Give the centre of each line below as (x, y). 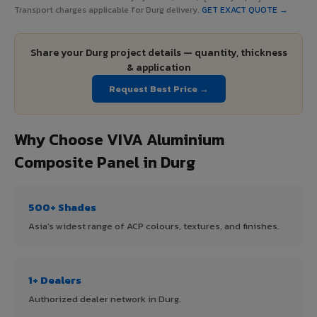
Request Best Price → (158, 88)
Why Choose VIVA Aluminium (119, 139)
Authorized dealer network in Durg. (105, 299)
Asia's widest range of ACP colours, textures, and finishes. (154, 226)
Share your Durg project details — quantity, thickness (158, 52)
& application (158, 67)
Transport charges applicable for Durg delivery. (108, 10)
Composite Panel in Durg (105, 162)
